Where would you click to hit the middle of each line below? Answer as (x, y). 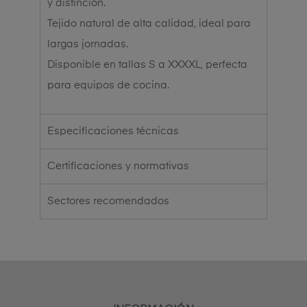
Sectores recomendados (108, 201)
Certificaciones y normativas (118, 166)
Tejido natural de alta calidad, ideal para (149, 23)
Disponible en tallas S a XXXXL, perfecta (147, 64)
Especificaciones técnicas (113, 131)
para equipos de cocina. (108, 85)
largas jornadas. (88, 44)
